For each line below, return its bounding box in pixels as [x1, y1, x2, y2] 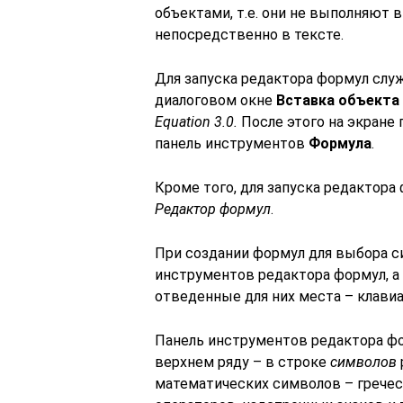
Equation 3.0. [155, 113, 237, 130]
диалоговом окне [155, 92, 276, 109]
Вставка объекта [276, 92, 399, 109]
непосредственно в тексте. [155, 26, 344, 43]
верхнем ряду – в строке [155, 354, 330, 371]
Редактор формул [155, 201, 271, 218]
